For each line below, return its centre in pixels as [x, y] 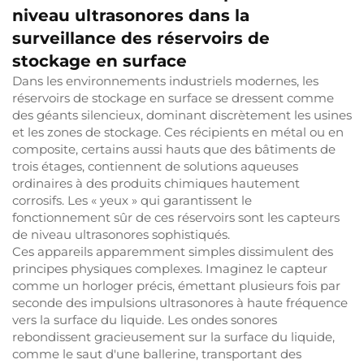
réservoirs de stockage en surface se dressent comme [173, 98]
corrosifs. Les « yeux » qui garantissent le [132, 200]
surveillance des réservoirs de [141, 38]
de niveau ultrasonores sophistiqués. [121, 234]
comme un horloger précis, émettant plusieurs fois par [176, 286]
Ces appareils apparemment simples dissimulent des [173, 251]
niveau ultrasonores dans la [131, 15]
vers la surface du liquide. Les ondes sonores [145, 320]
